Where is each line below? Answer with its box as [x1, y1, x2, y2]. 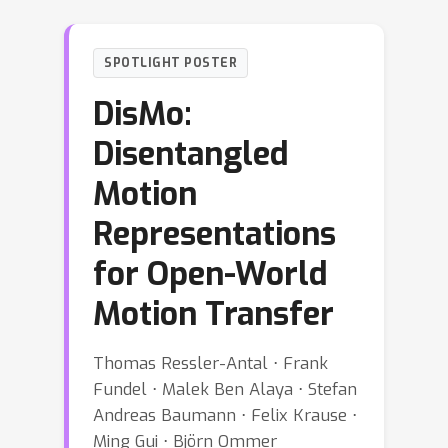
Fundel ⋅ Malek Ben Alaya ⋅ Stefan [93, 377, 357, 400]
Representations [93, 212, 336, 255]
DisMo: [93, 92, 192, 135]
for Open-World [93, 252, 327, 295]
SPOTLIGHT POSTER [104, 54, 237, 71]
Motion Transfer [93, 292, 334, 335]
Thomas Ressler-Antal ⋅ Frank [93, 351, 328, 374]
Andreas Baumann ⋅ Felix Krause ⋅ [93, 403, 357, 426]
